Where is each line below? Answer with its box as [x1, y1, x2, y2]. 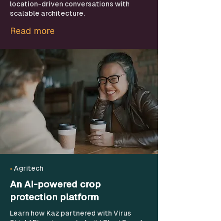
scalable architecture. [10, 9, 85, 17]
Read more [10, 26, 55, 36]
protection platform [10, 192, 99, 202]
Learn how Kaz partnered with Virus [10, 209, 131, 217]
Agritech [14, 164, 43, 172]
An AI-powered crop [10, 179, 101, 189]
